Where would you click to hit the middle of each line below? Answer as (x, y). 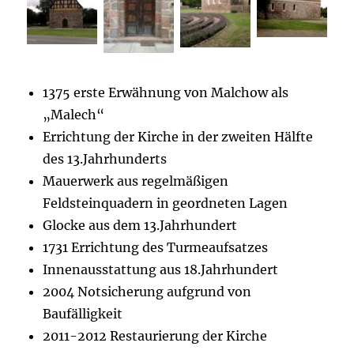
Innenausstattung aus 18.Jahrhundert (161, 270)
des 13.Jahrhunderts (105, 159)
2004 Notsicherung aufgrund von (147, 292)
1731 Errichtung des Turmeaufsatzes (156, 248)
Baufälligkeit (83, 314)
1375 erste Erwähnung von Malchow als (166, 93)
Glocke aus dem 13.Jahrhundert (140, 226)
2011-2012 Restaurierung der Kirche (155, 336)
